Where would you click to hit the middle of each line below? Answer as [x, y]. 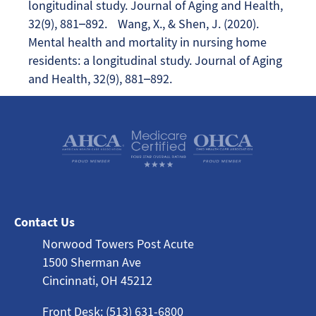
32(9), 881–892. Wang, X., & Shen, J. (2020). [144, 23]
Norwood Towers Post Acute [118, 244]
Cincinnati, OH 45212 [97, 281]
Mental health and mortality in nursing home [147, 42]
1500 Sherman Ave [92, 262]
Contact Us [44, 222]
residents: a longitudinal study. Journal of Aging [155, 60]
